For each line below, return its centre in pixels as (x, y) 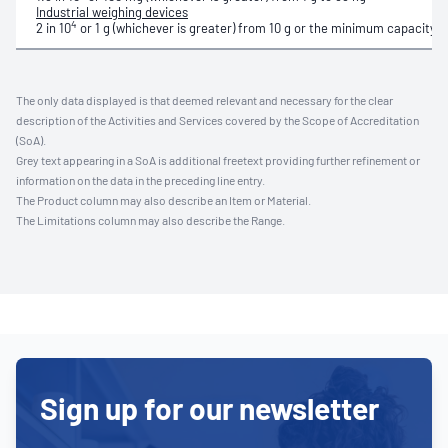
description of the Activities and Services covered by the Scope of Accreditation (217, 120)
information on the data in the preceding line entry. (140, 180)
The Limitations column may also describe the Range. (150, 220)
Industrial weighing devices (112, 12)
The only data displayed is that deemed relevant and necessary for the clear (204, 100)
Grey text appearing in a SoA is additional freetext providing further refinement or (218, 160)
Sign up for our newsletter (209, 408)
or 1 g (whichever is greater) (157, 28)
